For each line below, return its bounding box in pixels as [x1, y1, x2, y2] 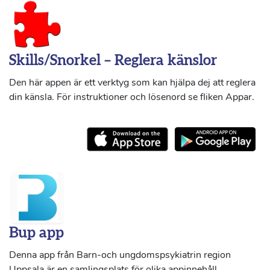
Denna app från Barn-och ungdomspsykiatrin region [9, 248, 231, 262]
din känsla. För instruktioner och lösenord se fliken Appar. [9, 90, 254, 104]
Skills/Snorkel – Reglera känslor [9, 53, 217, 68]
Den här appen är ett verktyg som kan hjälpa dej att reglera [9, 75, 256, 89]
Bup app [9, 226, 64, 240]
